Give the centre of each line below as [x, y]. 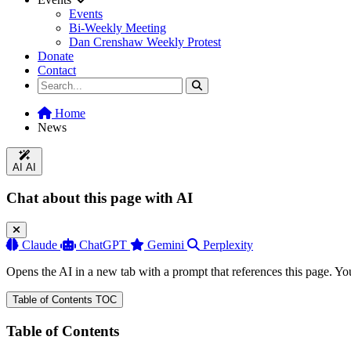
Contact [57, 70]
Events [86, 13]
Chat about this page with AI [100, 198]
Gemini [166, 245]
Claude [40, 245]
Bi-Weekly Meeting [118, 27]
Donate [56, 56]
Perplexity [228, 245]
